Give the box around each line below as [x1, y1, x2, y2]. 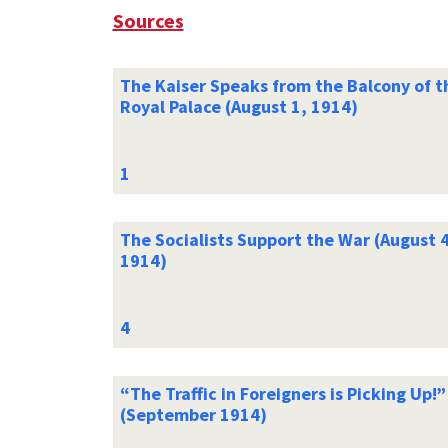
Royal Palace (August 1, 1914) [119, 94, 358, 118]
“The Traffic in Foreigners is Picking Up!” [119, 381, 446, 405]
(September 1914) [119, 402, 267, 426]
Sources [112, 7, 184, 33]
